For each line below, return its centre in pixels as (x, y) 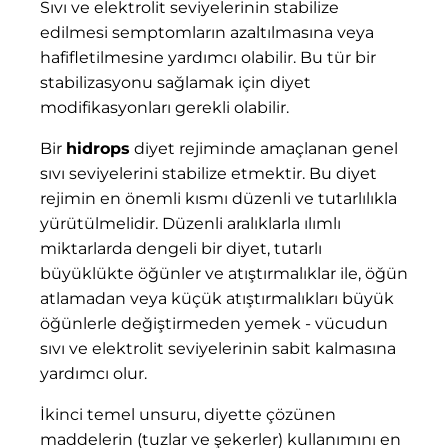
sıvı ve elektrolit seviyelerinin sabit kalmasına (218, 348)
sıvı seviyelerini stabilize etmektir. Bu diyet (208, 173)
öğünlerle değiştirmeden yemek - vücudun (214, 323)
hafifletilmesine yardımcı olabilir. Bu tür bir (208, 57)
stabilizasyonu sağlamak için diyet (175, 82)
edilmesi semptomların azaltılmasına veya (207, 32)
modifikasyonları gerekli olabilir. (164, 107)
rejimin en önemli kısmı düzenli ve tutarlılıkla (218, 198)
